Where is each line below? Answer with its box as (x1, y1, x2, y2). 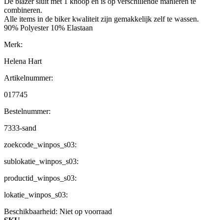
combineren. (4, 6, 42, 15)
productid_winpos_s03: (4, 174, 77, 183)
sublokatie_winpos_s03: (4, 157, 79, 166)
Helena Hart (4, 57, 42, 66)
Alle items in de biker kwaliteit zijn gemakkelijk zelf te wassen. (4, 15, 199, 24)
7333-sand (4, 124, 36, 133)
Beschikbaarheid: (4, 207, 57, 216)
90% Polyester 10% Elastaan (4, 24, 93, 32)
